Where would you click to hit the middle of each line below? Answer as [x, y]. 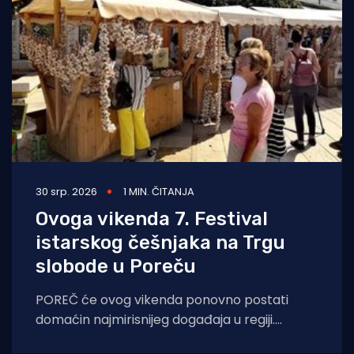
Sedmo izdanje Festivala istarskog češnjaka [169, 340]
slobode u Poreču [116, 267]
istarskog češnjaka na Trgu [160, 243]
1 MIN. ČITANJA [159, 192]
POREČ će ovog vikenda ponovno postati [162, 300]
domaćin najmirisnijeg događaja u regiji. [155, 320]
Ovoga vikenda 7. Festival [152, 219]
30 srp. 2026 [66, 192]
